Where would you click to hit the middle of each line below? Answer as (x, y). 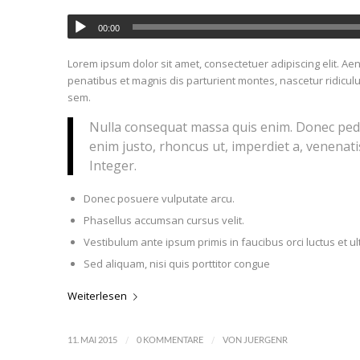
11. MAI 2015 (92, 340)
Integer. (112, 165)
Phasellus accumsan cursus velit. (164, 220)
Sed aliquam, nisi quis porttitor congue (176, 263)
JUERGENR (265, 340)
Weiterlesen (97, 295)
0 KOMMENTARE (170, 340)
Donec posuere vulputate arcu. (159, 198)
